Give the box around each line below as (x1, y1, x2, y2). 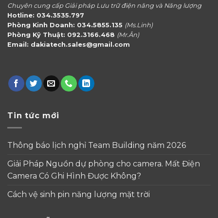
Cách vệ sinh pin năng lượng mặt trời (7, 189, 150, 199)
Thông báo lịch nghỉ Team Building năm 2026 (7, 140, 186, 150)
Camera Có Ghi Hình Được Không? (7, 171, 141, 181)
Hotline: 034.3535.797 (7, 11, 84, 19)
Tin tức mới (7, 111, 59, 121)
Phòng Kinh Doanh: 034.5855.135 (7, 21, 125, 29)
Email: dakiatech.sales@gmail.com (7, 40, 130, 48)
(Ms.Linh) (125, 21, 153, 29)
